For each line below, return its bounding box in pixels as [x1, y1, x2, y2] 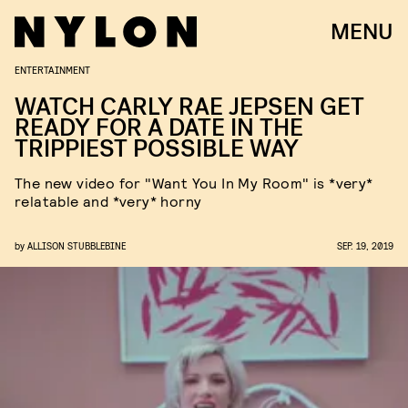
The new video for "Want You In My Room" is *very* [15, 174, 373, 191]
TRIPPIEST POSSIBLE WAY [15, 133, 299, 165]
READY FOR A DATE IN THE [15, 112, 303, 144]
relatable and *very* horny [15, 192, 202, 209]
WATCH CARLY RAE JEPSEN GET [15, 91, 364, 123]
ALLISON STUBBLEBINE [27, 240, 126, 251]
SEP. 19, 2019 [337, 240, 393, 251]
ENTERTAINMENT [15, 63, 90, 76]
